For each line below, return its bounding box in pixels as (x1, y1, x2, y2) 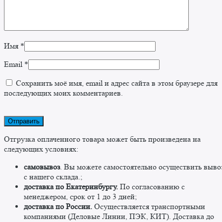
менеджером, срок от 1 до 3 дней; (24, 192, 137, 202)
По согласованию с (118, 182, 185, 192)
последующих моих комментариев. (4, 88, 123, 98)
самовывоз (24, 162, 60, 172)
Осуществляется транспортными (92, 202, 205, 212)
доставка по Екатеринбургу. (24, 182, 118, 192)
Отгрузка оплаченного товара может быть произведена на (4, 134, 201, 144)
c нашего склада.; (24, 172, 82, 182)
